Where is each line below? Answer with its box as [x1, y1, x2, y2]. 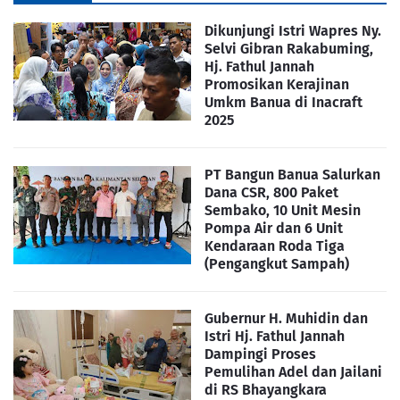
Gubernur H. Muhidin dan [204, 309, 368, 327]
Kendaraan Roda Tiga [204, 237, 345, 254]
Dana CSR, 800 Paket [204, 183, 338, 201]
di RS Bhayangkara [204, 380, 327, 398]
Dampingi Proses [204, 345, 316, 362]
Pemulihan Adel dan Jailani [204, 362, 382, 380]
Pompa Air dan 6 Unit [204, 219, 343, 237]
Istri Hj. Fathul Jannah [204, 327, 345, 345]
